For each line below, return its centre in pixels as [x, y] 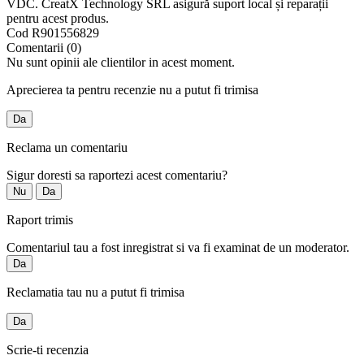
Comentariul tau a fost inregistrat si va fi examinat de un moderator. [178, 248]
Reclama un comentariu [67, 148]
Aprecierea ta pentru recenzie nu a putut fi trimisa [132, 90]
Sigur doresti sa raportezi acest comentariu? [117, 175]
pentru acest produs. [58, 19]
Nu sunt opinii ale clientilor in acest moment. [121, 63]
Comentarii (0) [44, 48]
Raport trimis [40, 220]
